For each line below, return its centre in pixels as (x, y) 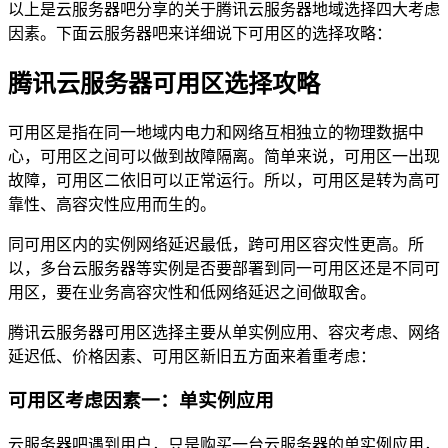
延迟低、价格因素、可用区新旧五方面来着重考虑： (192, 356)
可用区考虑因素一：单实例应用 (141, 401)
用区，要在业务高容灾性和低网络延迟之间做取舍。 (192, 292)
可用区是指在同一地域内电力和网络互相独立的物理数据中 (216, 132)
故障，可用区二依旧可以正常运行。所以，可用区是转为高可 (224, 180)
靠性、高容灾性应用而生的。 (112, 204)
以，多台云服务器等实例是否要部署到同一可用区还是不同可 (224, 268)
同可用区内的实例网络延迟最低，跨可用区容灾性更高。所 (216, 244)
